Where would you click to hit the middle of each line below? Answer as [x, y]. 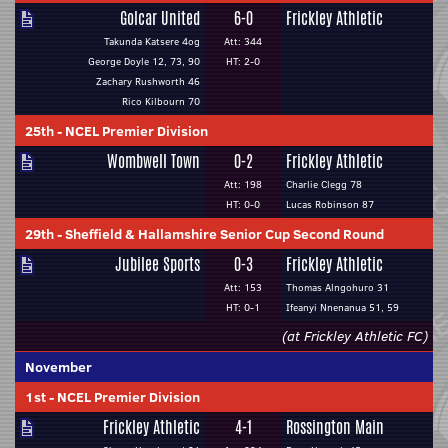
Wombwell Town [153, 161]
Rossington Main [335, 427]
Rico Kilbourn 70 [161, 101]
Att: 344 [243, 41]
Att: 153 [243, 287]
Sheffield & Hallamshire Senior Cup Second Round [224, 234]
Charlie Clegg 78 [324, 184]
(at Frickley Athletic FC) [355, 336]
